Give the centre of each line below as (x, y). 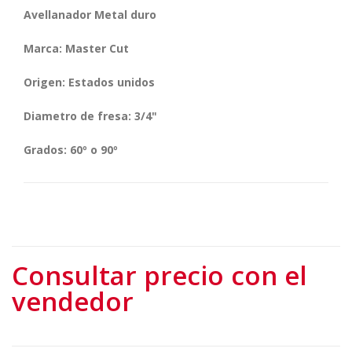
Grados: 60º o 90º (71, 149)
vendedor (73, 301)
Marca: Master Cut (76, 48)
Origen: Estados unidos (89, 82)
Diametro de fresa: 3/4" (90, 115)
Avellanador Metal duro (90, 14)
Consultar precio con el (159, 275)
